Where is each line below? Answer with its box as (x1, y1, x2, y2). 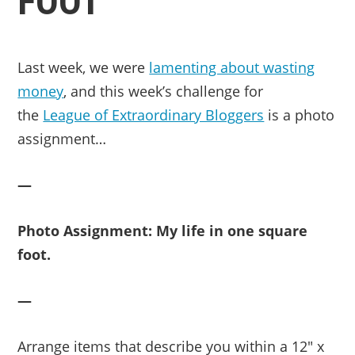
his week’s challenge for (105, 82, 264, 101)
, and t (63, 82, 105, 101)
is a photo (264, 105, 335, 124)
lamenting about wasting (149, 58, 315, 77)
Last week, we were (17, 58, 150, 77)
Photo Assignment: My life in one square (17, 221, 308, 240)
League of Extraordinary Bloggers (43, 105, 265, 124)
